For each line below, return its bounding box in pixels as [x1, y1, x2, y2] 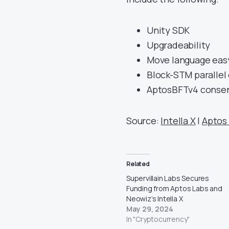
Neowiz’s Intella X [126, 193, 183, 203]
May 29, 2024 [126, 203, 173, 214]
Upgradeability [147, 38, 211, 51]
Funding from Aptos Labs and [126, 183, 222, 193]
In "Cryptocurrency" [126, 214, 190, 224]
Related [126, 159, 150, 168]
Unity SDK [147, 24, 190, 36]
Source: [126, 114, 161, 127]
